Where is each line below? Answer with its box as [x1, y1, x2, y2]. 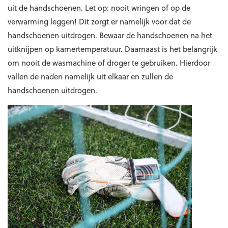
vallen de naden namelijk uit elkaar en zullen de [8, 71, 173, 82]
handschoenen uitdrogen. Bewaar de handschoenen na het [8, 30, 212, 41]
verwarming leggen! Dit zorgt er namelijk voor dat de [8, 16, 191, 27]
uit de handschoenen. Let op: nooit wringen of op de [8, 2, 190, 13]
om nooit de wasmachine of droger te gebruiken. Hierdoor [8, 57, 210, 68]
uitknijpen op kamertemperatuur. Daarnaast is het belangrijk [8, 43, 217, 54]
